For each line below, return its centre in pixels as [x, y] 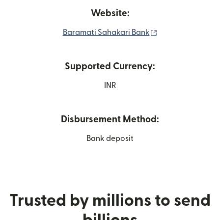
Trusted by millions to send [110, 201]
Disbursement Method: [110, 120]
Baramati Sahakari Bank [106, 32]
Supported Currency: [110, 67]
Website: [110, 14]
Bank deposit [110, 138]
